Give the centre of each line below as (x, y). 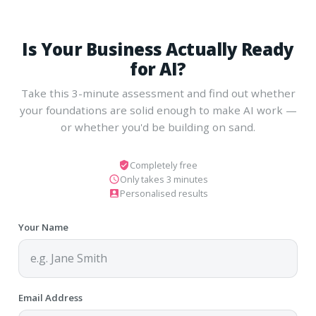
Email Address (50, 298)
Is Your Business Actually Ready (158, 49)
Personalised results (164, 193)
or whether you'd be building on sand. (158, 127)
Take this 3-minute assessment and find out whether (158, 93)
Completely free (164, 165)
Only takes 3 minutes (164, 179)
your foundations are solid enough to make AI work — (158, 110)
